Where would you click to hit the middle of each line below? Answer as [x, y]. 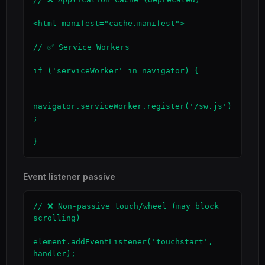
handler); [54, 253]
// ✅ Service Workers [81, 47]
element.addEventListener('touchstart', [123, 242]
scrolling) [57, 218]
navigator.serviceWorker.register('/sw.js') [132, 106]
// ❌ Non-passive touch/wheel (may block [126, 206]
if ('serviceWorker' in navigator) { [116, 71]
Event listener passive [69, 177]
